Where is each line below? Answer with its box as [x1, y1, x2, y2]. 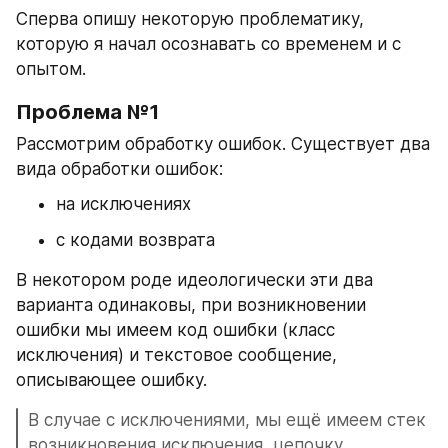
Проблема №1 [16, 100, 159, 125]
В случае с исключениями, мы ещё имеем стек [28, 410, 426, 431]
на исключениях [56, 194, 191, 215]
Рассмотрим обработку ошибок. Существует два [16, 134, 430, 155]
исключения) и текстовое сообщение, [16, 345, 337, 366]
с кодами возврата [56, 229, 215, 250]
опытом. [16, 59, 86, 80]
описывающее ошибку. [16, 370, 212, 391]
